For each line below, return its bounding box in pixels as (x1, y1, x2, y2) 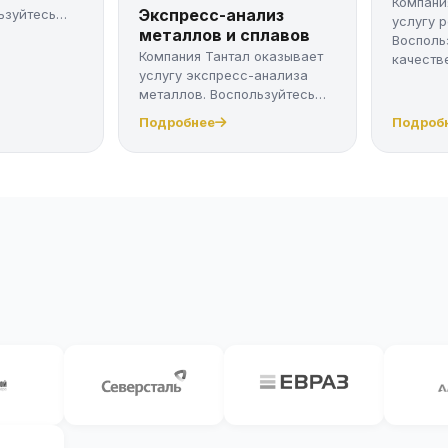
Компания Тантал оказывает (138, 48, 323, 65)
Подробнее (138, 113, 215, 130)
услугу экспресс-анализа (138, 67, 308, 84)
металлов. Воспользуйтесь (138, 86, 315, 103)
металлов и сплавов (138, 25, 310, 46)
